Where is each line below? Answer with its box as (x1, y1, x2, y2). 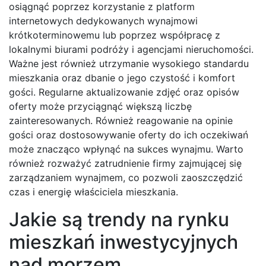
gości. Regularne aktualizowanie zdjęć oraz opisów (9, 86, 239, 99)
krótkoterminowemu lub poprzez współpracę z (9, 29, 220, 42)
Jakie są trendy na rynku (9, 208, 229, 232)
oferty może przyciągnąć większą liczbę (9, 100, 192, 113)
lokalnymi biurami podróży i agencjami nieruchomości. (9, 43, 254, 56)
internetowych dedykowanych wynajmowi (9, 15, 198, 27)
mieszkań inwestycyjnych (9, 230, 238, 254)
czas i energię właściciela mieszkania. (9, 186, 178, 198)
